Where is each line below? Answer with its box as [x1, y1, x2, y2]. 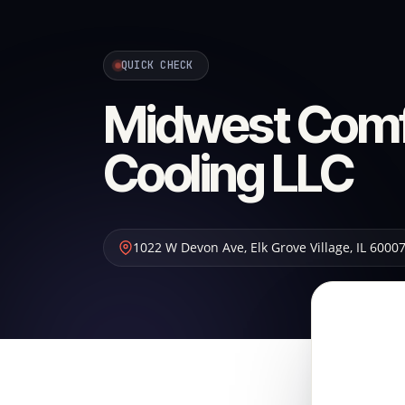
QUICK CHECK [121, 58, 193, 72]
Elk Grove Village [250, 239, 350, 256]
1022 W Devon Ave [133, 239, 244, 256]
